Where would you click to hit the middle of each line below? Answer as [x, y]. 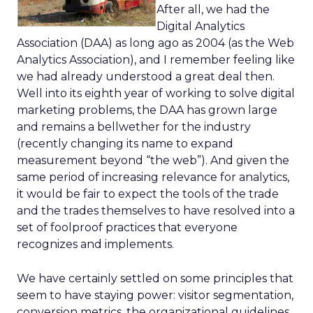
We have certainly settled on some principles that [155, 278]
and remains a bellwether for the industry [134, 127]
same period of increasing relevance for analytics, [153, 177]
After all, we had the [213, 9]
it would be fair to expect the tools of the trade [148, 194]
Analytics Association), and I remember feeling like [156, 60]
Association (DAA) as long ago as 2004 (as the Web [155, 43]
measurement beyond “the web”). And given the [153, 160]
